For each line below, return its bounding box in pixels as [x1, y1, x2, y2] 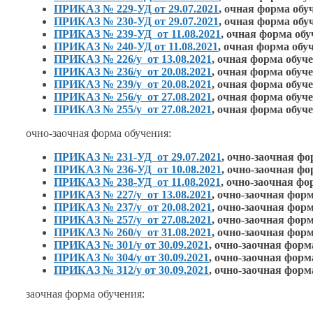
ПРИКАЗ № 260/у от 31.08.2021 [54, 226, 212, 239]
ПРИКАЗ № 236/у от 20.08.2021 [54, 66, 212, 78]
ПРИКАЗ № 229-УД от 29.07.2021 [54, 3, 219, 15]
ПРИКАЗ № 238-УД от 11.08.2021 [54, 176, 221, 189]
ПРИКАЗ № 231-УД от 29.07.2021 [54, 151, 221, 163]
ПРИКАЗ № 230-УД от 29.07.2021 [54, 15, 219, 28]
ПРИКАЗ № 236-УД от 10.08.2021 [54, 163, 221, 176]
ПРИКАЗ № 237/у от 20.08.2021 [54, 201, 212, 214]
